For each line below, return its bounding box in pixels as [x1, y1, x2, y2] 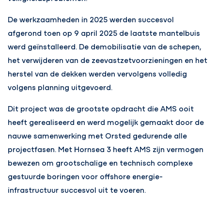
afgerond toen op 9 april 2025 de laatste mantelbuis [8, 27, 201, 38]
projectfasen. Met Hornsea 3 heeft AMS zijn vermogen [8, 143, 204, 154]
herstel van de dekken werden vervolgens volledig [8, 68, 187, 78]
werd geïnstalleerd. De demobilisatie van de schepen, [8, 41, 202, 51]
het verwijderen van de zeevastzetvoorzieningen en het [8, 54, 208, 65]
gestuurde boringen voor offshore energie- [8, 170, 163, 181]
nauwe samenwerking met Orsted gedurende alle [8, 130, 187, 140]
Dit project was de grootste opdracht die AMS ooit [8, 103, 194, 113]
